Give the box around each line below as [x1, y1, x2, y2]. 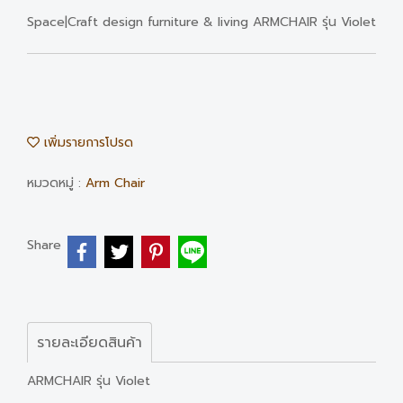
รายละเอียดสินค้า [37, 331, 142, 354]
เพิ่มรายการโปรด [40, 133, 133, 152]
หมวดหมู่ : [27, 174, 85, 193]
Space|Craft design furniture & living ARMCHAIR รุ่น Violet [27, 13, 376, 31]
